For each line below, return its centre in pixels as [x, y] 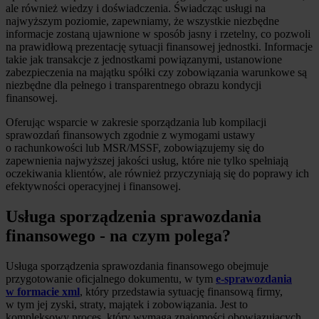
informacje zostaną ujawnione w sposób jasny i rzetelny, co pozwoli [158, 34]
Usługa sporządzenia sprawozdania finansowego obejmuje [137, 266]
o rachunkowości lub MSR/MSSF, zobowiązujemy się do [135, 148]
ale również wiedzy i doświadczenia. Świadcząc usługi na [136, 9]
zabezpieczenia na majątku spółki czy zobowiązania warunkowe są [156, 73]
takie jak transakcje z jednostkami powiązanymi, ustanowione [144, 60]
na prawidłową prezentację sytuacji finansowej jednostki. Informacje [159, 47]
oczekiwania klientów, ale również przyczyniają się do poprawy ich [157, 174]
